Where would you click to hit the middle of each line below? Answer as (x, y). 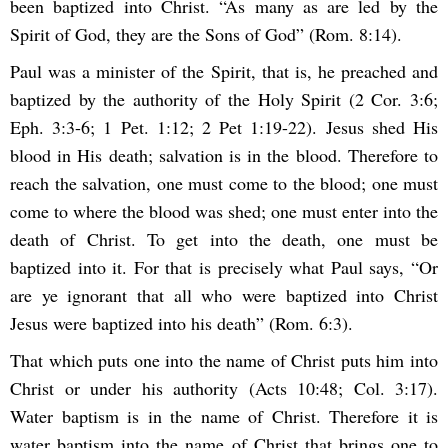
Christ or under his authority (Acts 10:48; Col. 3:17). (224, 388)
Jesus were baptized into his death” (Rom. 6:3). (181, 322)
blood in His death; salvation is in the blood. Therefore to (224, 154)
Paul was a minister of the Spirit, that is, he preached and (224, 70)
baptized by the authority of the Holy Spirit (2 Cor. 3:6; (224, 98)
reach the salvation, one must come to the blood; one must (224, 182)
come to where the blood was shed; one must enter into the (224, 210)
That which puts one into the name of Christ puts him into (224, 360)
